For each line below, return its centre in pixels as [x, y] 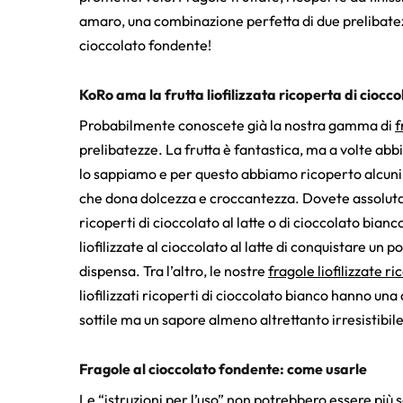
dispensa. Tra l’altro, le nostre [174, 270]
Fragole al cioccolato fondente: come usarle [223, 368]
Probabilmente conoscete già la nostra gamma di [237, 125]
